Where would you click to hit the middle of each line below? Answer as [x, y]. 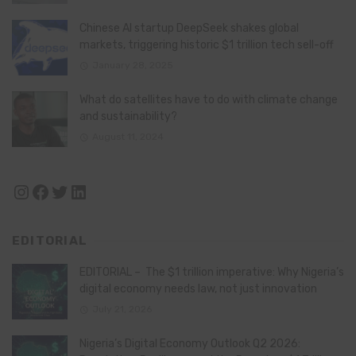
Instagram [57, 191]
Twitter [81, 191]
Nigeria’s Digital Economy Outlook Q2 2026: [190, 344]
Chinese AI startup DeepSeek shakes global [189, 29]
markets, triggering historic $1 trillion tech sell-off [207, 45]
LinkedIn [106, 191]
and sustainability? [128, 117]
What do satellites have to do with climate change [209, 100]
